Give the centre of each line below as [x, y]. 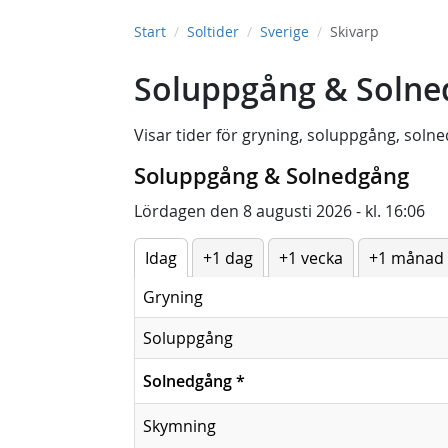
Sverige [284, 31]
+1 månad [406, 258]
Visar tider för [188, 135]
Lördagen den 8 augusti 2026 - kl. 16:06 [279, 211]
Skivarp [354, 31]
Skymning [179, 426]
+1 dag [228, 258]
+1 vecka [311, 258]
